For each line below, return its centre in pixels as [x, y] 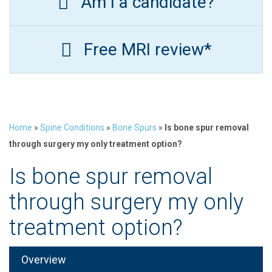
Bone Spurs [134, 127]
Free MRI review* [148, 49]
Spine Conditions [72, 127]
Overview [44, 260]
